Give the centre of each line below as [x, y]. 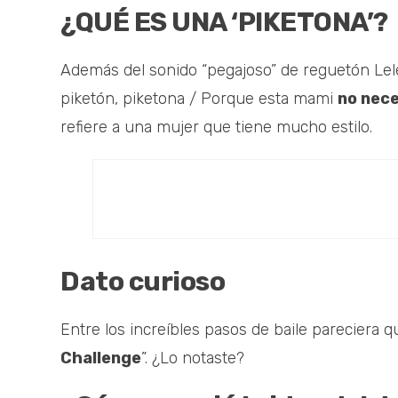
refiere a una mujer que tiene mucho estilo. [216, 127]
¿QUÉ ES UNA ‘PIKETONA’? [224, 23]
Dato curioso [143, 282]
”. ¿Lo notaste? [193, 358]
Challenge [101, 358]
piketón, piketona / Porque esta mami [199, 99]
